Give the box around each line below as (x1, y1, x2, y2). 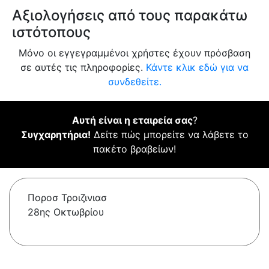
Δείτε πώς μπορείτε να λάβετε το (90, 128, 249, 141)
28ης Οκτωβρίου (28, 206, 104, 219)
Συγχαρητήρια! (20, 128, 91, 141)
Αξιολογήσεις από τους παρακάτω (12, 7, 247, 25)
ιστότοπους (12, 23, 91, 41)
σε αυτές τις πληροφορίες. (20, 61, 146, 74)
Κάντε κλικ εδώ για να (146, 61, 249, 74)
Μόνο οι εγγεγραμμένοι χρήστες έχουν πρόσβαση (19, 47, 250, 59)
